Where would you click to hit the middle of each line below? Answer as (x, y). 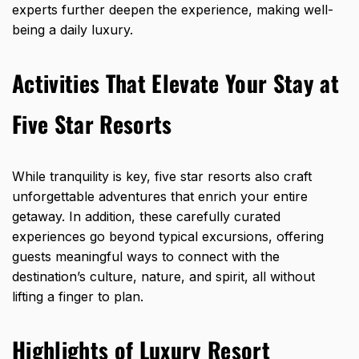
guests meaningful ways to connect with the (146, 257)
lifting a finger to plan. (78, 297)
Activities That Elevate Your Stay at (175, 83)
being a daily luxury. (73, 30)
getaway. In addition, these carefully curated (146, 217)
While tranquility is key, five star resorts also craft (162, 177)
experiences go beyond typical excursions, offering (168, 237)
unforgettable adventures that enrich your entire (160, 197)
